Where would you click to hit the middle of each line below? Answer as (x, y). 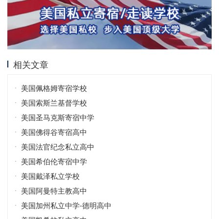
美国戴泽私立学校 (50, 175)
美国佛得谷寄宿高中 (54, 131)
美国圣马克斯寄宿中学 (58, 117)
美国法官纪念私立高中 (58, 146)
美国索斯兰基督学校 (54, 102)
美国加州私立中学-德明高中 (66, 205)
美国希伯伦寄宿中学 (54, 161)
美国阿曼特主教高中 (54, 190)
